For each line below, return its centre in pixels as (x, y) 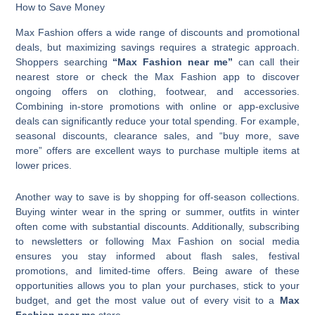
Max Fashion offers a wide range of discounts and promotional (157, 32)
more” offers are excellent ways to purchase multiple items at (157, 150)
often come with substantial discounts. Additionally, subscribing (157, 226)
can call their (266, 62)
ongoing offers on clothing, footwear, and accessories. (157, 91)
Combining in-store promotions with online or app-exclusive (157, 106)
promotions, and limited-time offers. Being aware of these (157, 271)
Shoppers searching (64, 62)
